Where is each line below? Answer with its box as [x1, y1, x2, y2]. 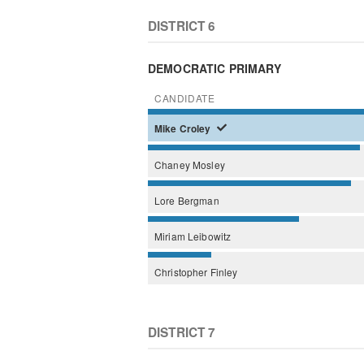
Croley [179, 121, 214, 136]
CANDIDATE [154, 90, 215, 105]
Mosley [192, 157, 225, 171]
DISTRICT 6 [148, 16, 216, 35]
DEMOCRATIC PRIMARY [148, 59, 282, 76]
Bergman [177, 193, 219, 207]
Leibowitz [187, 228, 232, 243]
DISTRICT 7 [148, 323, 216, 341]
